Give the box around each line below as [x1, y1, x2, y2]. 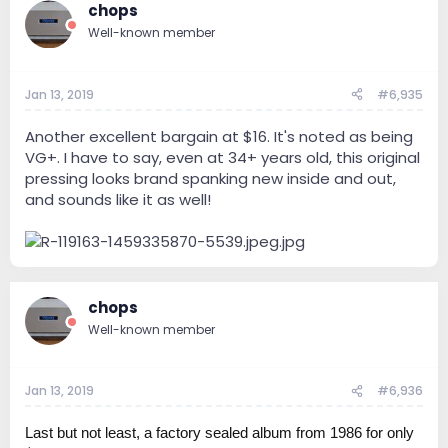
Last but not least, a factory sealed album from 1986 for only [25, 424, 414, 442]
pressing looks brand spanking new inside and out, [25, 167, 396, 189]
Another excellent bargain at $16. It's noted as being [25, 125, 413, 147]
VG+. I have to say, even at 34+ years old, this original [25, 146, 420, 168]
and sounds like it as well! [25, 188, 211, 210]
